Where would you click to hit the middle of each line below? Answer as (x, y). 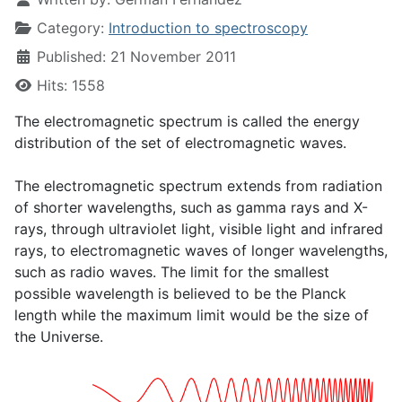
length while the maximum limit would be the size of (192, 315)
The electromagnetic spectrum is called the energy (187, 122)
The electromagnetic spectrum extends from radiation (198, 186)
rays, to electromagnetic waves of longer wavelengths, (201, 251)
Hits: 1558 (71, 86)
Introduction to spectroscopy (208, 28)
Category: (70, 28)
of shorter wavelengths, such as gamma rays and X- (191, 208)
